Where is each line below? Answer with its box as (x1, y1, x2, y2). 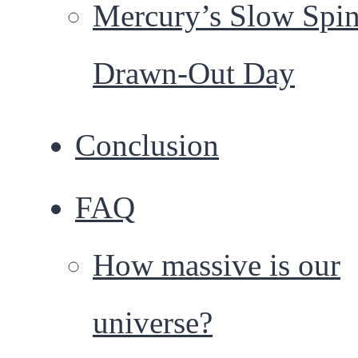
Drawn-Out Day (93, 56, 295, 91)
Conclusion (75, 128, 219, 163)
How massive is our (93, 248, 340, 283)
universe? (93, 305, 213, 340)
